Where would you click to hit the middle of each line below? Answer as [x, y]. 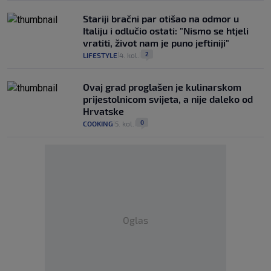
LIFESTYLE [100, 55]
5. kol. [125, 124]
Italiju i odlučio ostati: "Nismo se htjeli [166, 31]
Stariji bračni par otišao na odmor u [161, 19]
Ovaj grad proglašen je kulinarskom [162, 87]
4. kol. [129, 55]
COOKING [98, 124]
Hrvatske [103, 111]
